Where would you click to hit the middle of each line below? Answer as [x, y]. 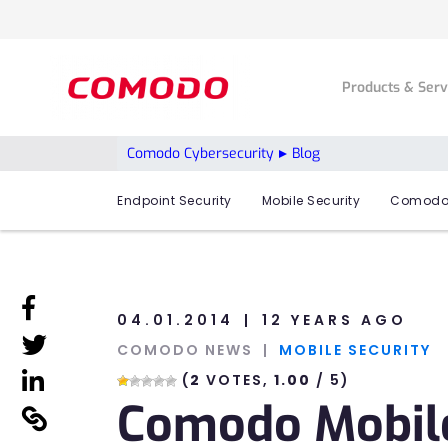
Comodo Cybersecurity [200, 153]
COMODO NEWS [185, 350]
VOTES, [237, 380]
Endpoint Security [174, 201]
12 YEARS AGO [334, 320]
